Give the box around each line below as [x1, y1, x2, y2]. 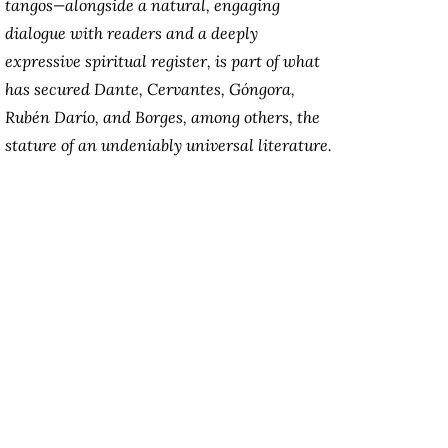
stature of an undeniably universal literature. [5, 135, 332, 156]
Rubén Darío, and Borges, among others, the [5, 107, 320, 128]
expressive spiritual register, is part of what [5, 51, 320, 72]
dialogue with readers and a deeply [5, 23, 258, 44]
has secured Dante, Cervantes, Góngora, [5, 79, 295, 100]
